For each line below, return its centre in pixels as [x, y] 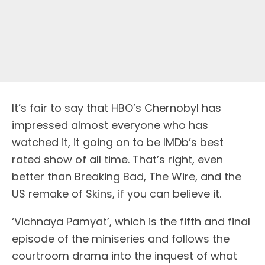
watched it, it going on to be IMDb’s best [118, 143]
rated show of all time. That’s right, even [117, 160]
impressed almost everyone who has [110, 125]
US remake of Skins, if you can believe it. [117, 194]
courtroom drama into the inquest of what [125, 256]
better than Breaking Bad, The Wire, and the [127, 177]
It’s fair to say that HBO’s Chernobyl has [117, 108]
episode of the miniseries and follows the [121, 239]
